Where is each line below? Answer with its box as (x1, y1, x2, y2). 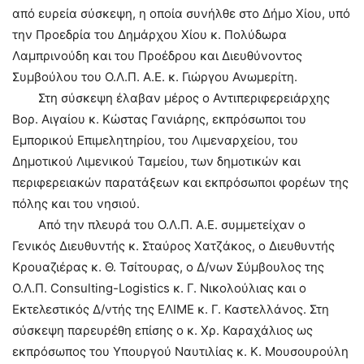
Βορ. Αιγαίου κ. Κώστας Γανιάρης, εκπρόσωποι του (12, 111, 306, 127)
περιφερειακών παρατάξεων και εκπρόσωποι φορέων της (12, 175, 349, 190)
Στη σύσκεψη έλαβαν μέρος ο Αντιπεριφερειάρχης (12, 90, 330, 106)
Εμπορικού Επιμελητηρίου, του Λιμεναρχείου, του (12, 132, 298, 148)
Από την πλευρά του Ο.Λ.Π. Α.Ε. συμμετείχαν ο (12, 217, 305, 232)
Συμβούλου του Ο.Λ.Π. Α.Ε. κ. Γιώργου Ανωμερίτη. (12, 69, 297, 84)
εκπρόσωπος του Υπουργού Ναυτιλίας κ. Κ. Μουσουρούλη (12, 344, 349, 359)
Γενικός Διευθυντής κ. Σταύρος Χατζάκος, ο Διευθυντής (12, 238, 335, 253)
